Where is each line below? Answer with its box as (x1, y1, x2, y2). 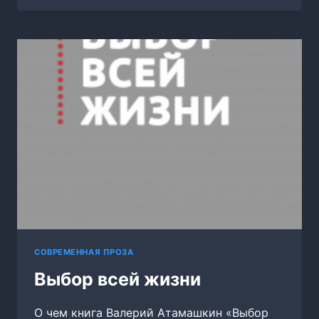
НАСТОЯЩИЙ (75, 19, 144, 31)
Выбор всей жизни (34, 268, 201, 290)
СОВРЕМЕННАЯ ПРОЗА (34, 246, 134, 257)
